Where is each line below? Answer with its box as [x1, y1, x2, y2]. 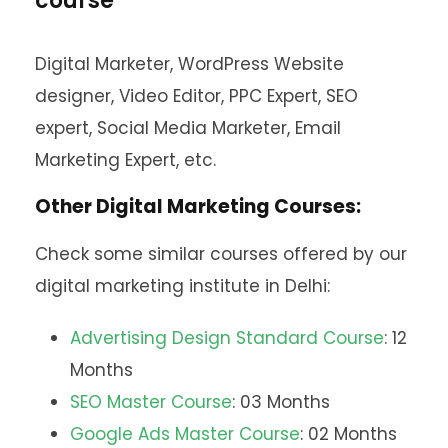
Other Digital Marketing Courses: [35, 193, 361, 221]
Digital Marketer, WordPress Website [35, 52, 344, 77]
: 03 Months [232, 390, 330, 415]
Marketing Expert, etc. [35, 148, 216, 173]
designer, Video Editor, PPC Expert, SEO [35, 84, 358, 109]
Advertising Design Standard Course [70, 326, 384, 351]
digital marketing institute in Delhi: [35, 274, 330, 299]
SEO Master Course [70, 390, 232, 415]
